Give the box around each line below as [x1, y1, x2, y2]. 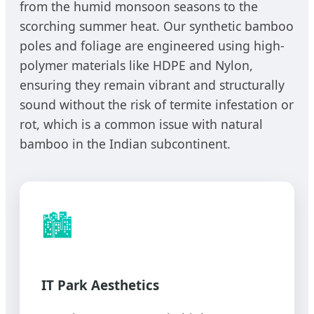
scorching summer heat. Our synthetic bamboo [20, 17, 294, 34]
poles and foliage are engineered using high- [20, 36, 285, 54]
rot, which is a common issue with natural [20, 115, 263, 132]
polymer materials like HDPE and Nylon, [20, 56, 253, 74]
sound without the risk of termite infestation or [20, 95, 294, 113]
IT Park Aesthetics [41, 276, 159, 294]
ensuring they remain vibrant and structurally [20, 76, 285, 93]
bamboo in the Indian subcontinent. [20, 135, 231, 152]
